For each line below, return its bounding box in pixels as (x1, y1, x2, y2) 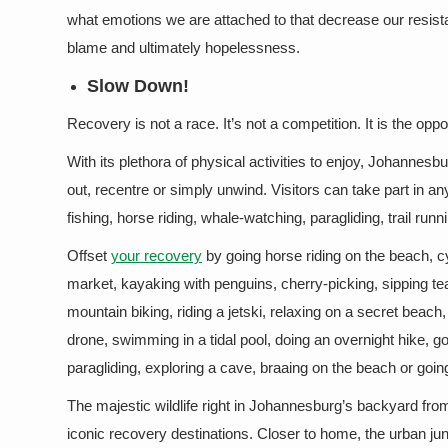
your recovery (111, 246, 202, 264)
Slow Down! (87, 75, 189, 96)
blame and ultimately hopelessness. (67, 38, 300, 56)
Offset (67, 246, 111, 264)
